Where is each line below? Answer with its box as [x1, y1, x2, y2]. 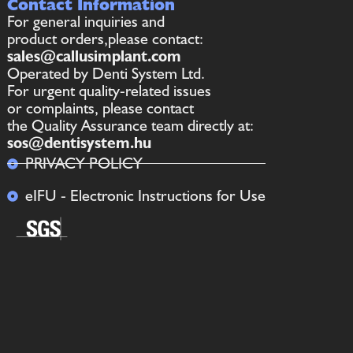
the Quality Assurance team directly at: [7, 115, 255, 136]
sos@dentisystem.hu [7, 132, 152, 153]
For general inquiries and [7, 11, 165, 32]
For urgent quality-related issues [7, 80, 212, 101]
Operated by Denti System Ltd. [7, 63, 206, 84]
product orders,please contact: [7, 28, 204, 49]
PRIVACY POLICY [24, 153, 143, 173]
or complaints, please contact [7, 98, 195, 118]
